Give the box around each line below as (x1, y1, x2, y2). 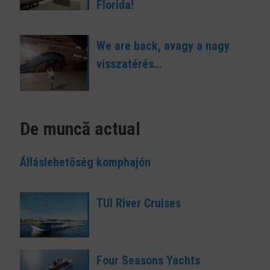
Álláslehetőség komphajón (20, 155, 151, 170)
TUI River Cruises (96, 196, 181, 211)
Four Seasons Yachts (96, 253, 200, 268)
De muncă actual (20, 118, 140, 140)
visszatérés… (96, 57, 162, 72)
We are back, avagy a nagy (96, 39, 230, 54)
